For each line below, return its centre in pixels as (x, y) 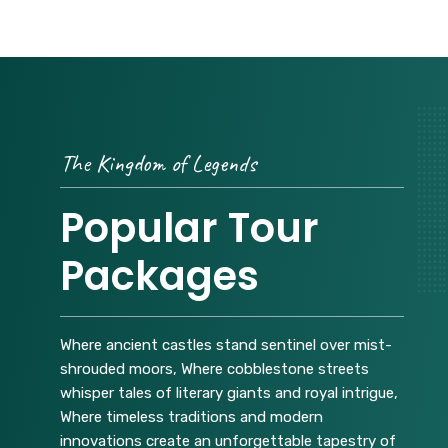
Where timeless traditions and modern (191, 416)
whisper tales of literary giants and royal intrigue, (229, 392)
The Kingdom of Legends (158, 162)
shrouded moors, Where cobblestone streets (214, 368)
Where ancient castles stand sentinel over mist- (226, 344)
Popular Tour (189, 227)
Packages (159, 275)
